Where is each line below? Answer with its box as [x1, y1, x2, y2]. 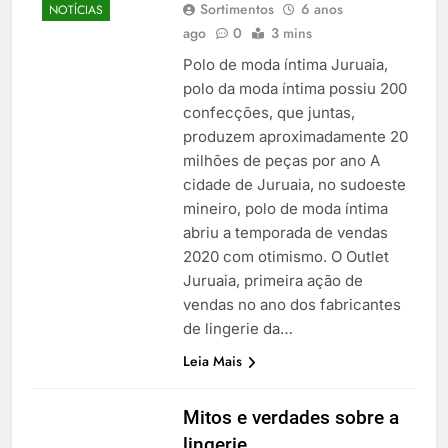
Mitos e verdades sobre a [182, 405, 399, 429]
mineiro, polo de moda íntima [182, 198, 388, 218]
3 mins [270, 22, 312, 43]
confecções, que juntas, [182, 102, 355, 122]
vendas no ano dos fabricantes [182, 294, 401, 314]
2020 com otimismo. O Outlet [182, 246, 389, 266]
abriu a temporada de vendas [182, 222, 388, 242]
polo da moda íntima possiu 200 [182, 78, 407, 98]
